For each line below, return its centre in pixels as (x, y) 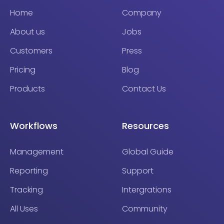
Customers (31, 50)
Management (37, 151)
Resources (145, 125)
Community (145, 208)
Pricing (23, 69)
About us (27, 31)
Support (138, 170)
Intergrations (147, 189)
